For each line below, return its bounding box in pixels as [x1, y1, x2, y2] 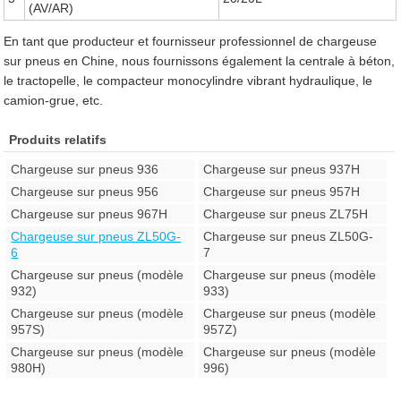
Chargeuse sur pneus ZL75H [203, 207, 369, 221]
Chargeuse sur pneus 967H [11, 207, 168, 221]
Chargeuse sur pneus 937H [203, 162, 361, 176]
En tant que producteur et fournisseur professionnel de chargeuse [4, 34, 378, 48]
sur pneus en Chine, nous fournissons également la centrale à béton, [4, 54, 396, 68]
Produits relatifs [9, 132, 107, 147]
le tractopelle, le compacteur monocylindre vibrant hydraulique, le [4, 73, 373, 88]
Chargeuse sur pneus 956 [11, 184, 159, 199]
